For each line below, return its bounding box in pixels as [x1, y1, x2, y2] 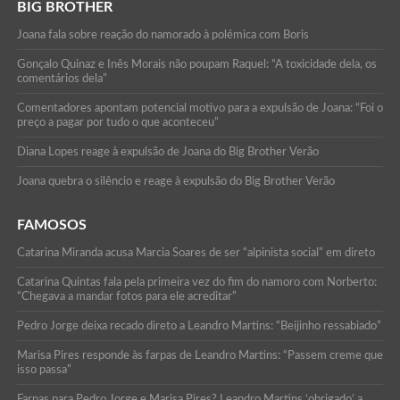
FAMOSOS [16, 218, 87, 233]
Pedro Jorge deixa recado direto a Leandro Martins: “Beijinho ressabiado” [16, 321, 381, 332]
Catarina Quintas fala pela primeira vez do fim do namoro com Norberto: [16, 277, 377, 288]
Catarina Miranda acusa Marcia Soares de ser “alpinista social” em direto [16, 247, 375, 259]
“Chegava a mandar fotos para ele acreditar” [16, 291, 237, 303]
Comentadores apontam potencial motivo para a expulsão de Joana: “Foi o [16, 103, 383, 114]
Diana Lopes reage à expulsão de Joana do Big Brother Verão [16, 146, 319, 158]
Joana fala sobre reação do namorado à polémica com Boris [16, 29, 309, 41]
